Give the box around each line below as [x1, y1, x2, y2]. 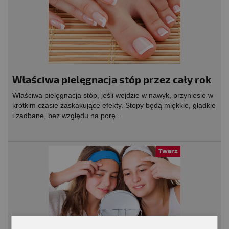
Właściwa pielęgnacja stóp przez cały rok [12, 74, 211, 87]
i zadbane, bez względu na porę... [12, 111, 122, 120]
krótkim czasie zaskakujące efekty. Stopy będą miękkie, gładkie [12, 101, 216, 110]
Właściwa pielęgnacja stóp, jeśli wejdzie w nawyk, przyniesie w [12, 91, 213, 100]
